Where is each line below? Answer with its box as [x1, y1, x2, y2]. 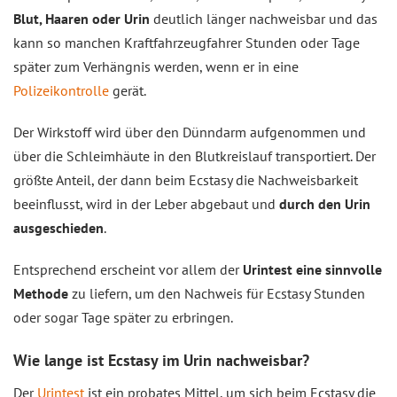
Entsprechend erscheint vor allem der [13, 261, 243, 278]
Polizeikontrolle [13, 82, 109, 99]
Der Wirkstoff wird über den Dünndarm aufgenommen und [13, 123, 366, 141]
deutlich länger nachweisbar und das [150, 10, 378, 27]
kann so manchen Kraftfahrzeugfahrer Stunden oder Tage [13, 34, 360, 51]
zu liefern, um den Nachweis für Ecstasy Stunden [68, 284, 365, 302]
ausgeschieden [13, 219, 104, 237]
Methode [13, 284, 68, 302]
